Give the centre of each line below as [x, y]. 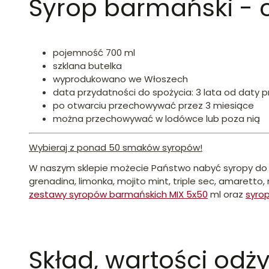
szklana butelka [87, 65]
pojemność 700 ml [94, 52]
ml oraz [227, 194]
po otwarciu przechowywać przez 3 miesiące [153, 105]
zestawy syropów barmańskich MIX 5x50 [118, 194]
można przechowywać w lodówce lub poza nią [156, 118]
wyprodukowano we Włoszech [120, 79]
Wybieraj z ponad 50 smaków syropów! [116, 147]
